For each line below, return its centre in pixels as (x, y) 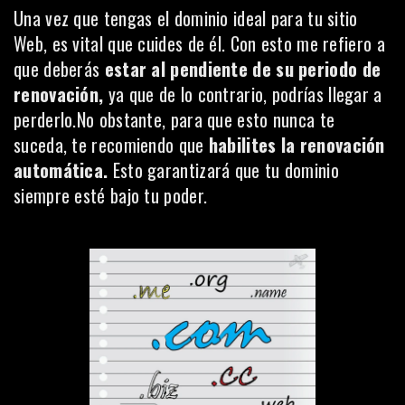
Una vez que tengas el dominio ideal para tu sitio (186, 18)
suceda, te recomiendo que (111, 145)
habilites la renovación (297, 145)
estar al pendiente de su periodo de (240, 69)
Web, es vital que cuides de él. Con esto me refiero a (199, 43)
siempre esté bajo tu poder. (111, 195)
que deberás (57, 69)
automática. (61, 170)
